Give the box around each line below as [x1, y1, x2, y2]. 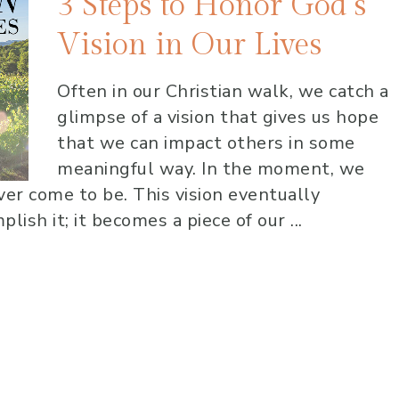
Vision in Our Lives [57, 27, 322, 63]
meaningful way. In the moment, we [57, 156, 365, 181]
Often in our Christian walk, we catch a [57, 78, 389, 103]
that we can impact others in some [57, 130, 355, 155]
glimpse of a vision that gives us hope [57, 104, 379, 129]
